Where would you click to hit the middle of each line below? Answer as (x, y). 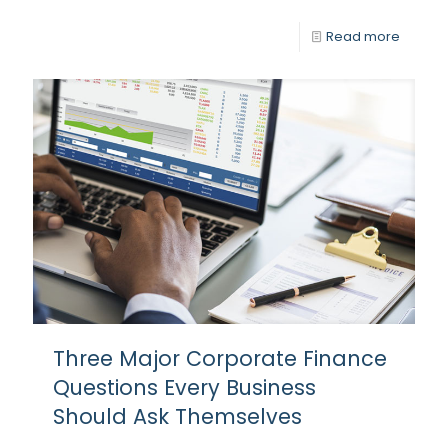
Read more (363, 36)
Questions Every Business (184, 388)
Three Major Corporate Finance (220, 359)
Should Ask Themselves (177, 417)
